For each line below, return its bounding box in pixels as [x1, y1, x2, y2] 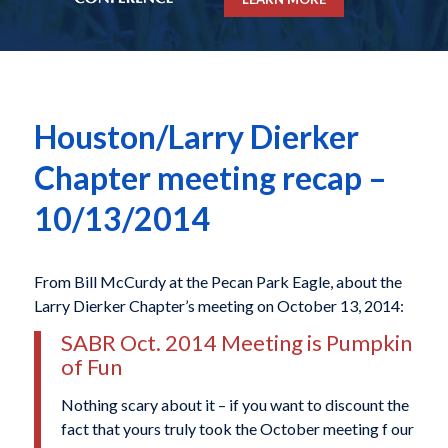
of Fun [60, 353, 122, 381]
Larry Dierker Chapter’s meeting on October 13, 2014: [33, 295, 404, 315]
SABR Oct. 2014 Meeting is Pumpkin [60, 329, 412, 357]
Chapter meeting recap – [33, 158, 387, 198]
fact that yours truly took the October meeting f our [60, 419, 414, 439]
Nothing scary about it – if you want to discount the [60, 395, 409, 415]
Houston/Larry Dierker [33, 117, 359, 157]
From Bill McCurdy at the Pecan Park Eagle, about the [33, 271, 402, 291]
